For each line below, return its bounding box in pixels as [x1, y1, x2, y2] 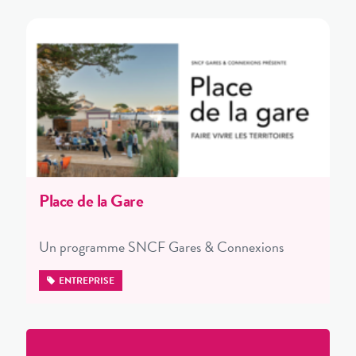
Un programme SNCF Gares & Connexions [39, 235, 284, 257]
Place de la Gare [39, 187, 143, 214]
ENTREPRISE [56, 273, 114, 288]
